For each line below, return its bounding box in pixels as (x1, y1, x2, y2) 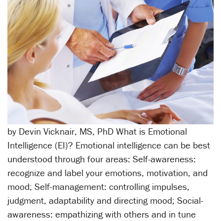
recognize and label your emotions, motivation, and (7, 167, 208, 179)
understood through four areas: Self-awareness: (7, 153, 196, 165)
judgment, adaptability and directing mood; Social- (7, 194, 203, 207)
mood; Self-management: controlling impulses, (7, 181, 189, 193)
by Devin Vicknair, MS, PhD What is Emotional (7, 125, 187, 138)
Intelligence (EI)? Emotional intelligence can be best (7, 139, 210, 151)
